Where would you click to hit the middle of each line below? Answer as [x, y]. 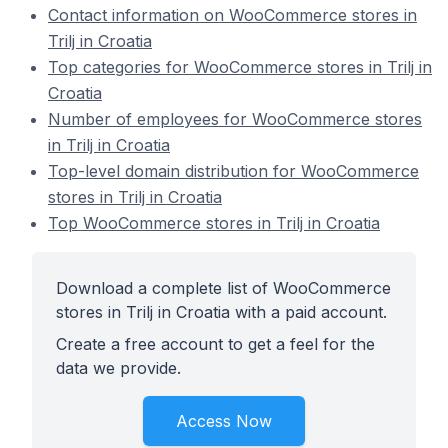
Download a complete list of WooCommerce [223, 288]
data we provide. [118, 368]
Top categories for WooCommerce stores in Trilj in [240, 67]
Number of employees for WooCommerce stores [235, 119]
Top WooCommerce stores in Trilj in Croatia [214, 223]
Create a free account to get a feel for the [215, 344]
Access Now [224, 421]
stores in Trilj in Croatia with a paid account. [221, 312]
